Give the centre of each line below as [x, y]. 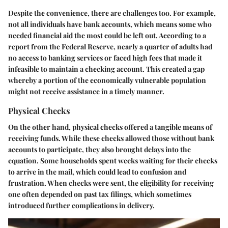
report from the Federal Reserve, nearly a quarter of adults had [110, 47]
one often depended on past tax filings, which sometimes [100, 194]
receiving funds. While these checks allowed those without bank [111, 138]
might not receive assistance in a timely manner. [86, 92]
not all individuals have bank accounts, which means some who [110, 24]
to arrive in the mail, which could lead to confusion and [97, 172]
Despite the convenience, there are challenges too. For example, [112, 13]
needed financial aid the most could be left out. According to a [107, 36]
